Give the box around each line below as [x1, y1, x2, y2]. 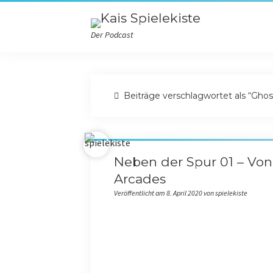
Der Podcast [91, 29, 134, 40]
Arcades [113, 171, 166, 186]
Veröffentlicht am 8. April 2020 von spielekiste [113, 188, 247, 197]
